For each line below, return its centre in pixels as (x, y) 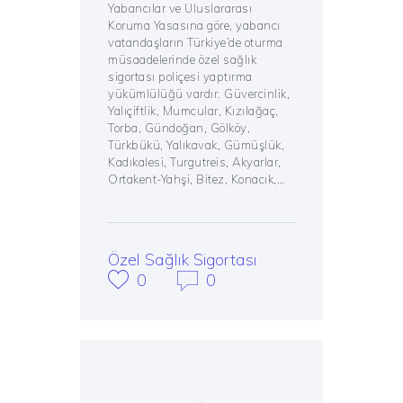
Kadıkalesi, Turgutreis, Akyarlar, (195, 162)
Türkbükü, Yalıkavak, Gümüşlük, (197, 145)
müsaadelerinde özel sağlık (183, 60)
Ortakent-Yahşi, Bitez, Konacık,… (197, 179)
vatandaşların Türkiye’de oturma (196, 43)
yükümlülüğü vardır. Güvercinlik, (199, 94)
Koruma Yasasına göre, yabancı (194, 26)
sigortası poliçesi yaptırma (180, 77)
